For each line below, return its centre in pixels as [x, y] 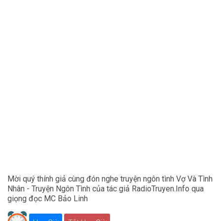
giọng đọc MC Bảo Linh [48, 199]
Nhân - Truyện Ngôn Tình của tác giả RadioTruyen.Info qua [106, 189]
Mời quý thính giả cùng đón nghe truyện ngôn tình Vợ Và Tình [110, 179]
